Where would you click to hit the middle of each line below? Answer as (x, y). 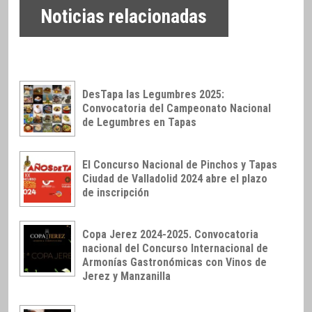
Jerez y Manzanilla (126, 276)
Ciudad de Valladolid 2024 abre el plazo (175, 178)
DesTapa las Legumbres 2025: (153, 94)
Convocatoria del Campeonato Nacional (177, 108)
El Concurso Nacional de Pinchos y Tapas (180, 164)
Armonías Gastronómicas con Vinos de (174, 263)
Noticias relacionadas (124, 17)
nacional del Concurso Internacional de (175, 249)
